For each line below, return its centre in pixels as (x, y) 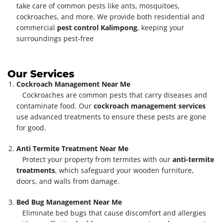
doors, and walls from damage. (70, 181)
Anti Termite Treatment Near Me (72, 148)
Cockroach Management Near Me (73, 84)
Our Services (41, 74)
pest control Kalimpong (97, 27)
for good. (33, 127)
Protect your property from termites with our (94, 159)
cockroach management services (150, 106)
